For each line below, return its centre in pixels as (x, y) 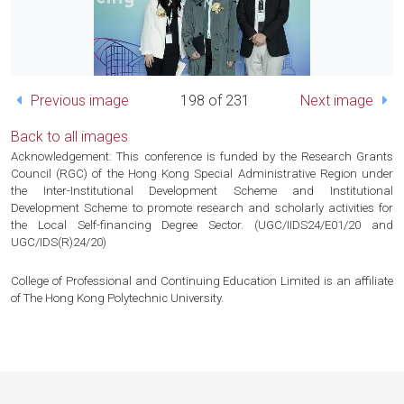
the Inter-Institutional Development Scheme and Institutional (202, 190)
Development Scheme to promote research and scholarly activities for (202, 207)
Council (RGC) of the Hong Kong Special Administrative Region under (202, 173)
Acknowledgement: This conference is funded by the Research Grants (202, 156)
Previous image (78, 100)
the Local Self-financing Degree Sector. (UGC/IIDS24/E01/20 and (202, 225)
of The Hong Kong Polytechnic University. (117, 298)
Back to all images (69, 136)
